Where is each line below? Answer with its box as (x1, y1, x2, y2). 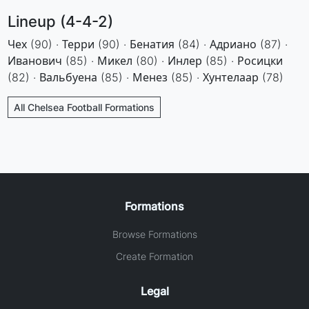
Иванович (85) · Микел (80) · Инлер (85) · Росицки (8, 53, 283, 68)
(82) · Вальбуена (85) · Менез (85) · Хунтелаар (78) (8, 70, 284, 84)
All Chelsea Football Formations (14, 101, 155, 113)
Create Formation (116, 250, 193, 262)
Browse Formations (112, 228, 197, 240)
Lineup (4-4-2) (8, 12, 114, 30)
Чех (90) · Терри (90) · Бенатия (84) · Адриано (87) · (8, 37, 288, 51)
